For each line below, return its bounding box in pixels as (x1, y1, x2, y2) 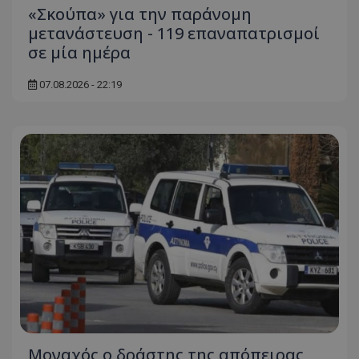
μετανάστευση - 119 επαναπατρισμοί (28, 22, 320, 44)
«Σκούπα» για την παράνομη (28, 2, 252, 25)
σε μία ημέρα (28, 41, 131, 63)
